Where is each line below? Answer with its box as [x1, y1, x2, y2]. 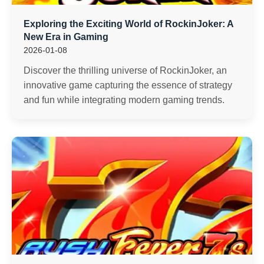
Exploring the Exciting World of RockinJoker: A [24, 19, 233, 29]
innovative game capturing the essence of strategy [24, 80, 232, 90]
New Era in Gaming [24, 32, 108, 42]
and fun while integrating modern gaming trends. [24, 95, 225, 105]
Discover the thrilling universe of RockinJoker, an [24, 65, 227, 75]
